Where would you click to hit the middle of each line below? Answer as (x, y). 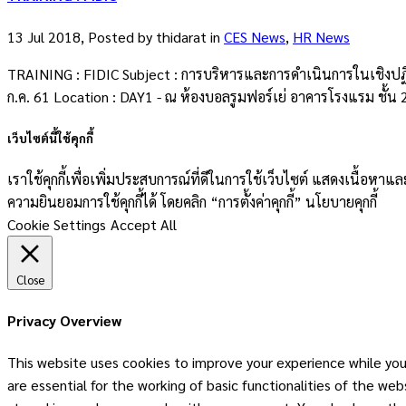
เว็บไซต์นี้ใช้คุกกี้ (50, 138)
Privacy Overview (64, 321)
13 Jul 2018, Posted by (82, 37)
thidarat (181, 37)
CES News (255, 37)
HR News (321, 37)
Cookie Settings (57, 224)
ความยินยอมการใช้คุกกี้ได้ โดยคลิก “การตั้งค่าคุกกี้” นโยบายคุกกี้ (192, 201)
